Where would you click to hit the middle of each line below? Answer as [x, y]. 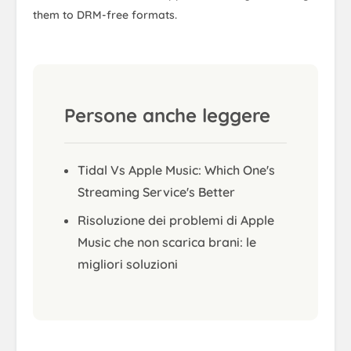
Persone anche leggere [167, 116]
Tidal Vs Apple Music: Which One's [176, 170]
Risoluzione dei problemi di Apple [176, 221]
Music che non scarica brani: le [167, 242]
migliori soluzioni [128, 264]
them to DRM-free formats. [105, 15]
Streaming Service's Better [156, 192]
